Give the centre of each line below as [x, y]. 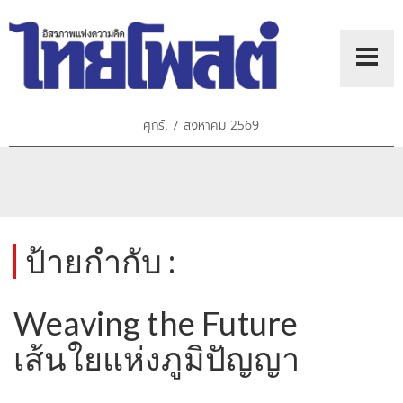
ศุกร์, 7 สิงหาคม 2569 [201, 126]
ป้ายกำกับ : [101, 261]
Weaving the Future [156, 323]
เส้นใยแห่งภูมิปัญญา [157, 358]
